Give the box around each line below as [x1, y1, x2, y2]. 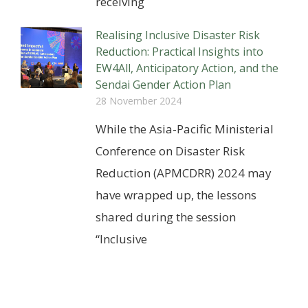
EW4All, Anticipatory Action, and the [96, 60, 279, 76]
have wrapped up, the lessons [96, 187, 257, 203]
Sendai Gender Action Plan [96, 77, 232, 93]
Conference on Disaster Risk [96, 143, 245, 159]
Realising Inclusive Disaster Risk [96, 27, 261, 43]
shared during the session [96, 209, 236, 225]
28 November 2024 [96, 94, 182, 108]
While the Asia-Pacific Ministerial [96, 121, 274, 137]
